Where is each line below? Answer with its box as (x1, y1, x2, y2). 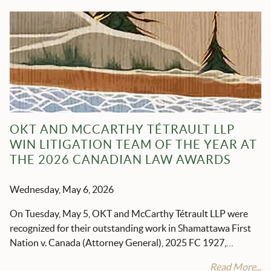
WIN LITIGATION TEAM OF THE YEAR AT (10, 137, 257, 151)
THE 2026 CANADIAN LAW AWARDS (10, 152, 231, 166)
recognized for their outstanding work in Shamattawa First (10, 222, 251, 233)
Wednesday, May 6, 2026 (10, 183, 116, 195)
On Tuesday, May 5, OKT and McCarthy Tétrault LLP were (10, 207, 248, 219)
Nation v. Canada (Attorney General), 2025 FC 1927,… (10, 237, 233, 248)
